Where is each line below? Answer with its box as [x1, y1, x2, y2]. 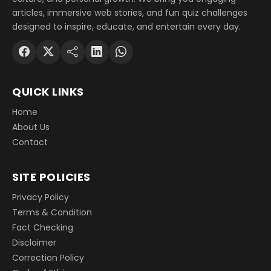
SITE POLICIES [12, 169, 91, 184]
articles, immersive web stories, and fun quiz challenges [12, 6, 247, 19]
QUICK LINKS [12, 83, 84, 99]
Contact [12, 135, 48, 148]
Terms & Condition [12, 206, 92, 218]
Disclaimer [12, 236, 56, 249]
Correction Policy [12, 251, 84, 264]
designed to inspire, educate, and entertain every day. [12, 20, 241, 33]
